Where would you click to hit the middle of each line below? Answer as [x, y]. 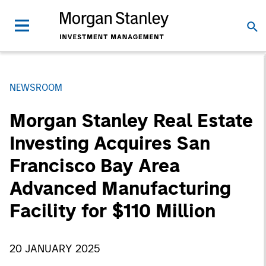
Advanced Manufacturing [120, 188]
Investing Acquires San [110, 143]
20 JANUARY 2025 [55, 249]
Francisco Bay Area [95, 166]
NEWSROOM [36, 88]
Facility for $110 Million [113, 211]
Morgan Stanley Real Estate [131, 121]
